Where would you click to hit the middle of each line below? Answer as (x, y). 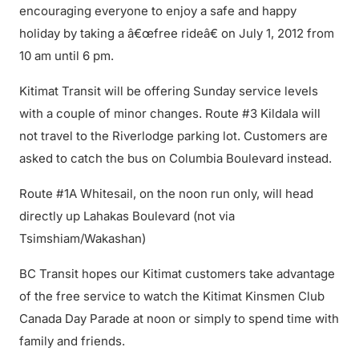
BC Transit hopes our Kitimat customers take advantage (177, 274)
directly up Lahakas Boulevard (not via (127, 216)
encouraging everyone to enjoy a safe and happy (158, 11)
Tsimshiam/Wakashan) (83, 238)
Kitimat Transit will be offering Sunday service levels (169, 91)
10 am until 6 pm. (67, 56)
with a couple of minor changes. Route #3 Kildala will (170, 113)
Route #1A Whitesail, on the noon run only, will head (166, 194)
